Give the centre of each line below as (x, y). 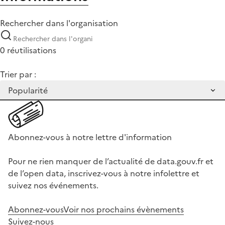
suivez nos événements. (53, 186)
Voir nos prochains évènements (124, 210)
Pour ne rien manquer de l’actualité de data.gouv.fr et (111, 161)
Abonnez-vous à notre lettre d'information (90, 137)
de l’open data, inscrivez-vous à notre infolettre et (104, 174)
